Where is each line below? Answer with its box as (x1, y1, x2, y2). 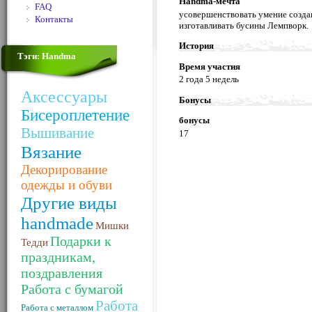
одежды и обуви (21, 178, 112, 192)
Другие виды (21, 193, 117, 212)
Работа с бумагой (21, 281, 123, 297)
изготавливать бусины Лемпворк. (179, 19, 309, 31)
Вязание (21, 142, 81, 162)
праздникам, (21, 249, 95, 265)
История (179, 40, 214, 52)
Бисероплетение (21, 107, 130, 124)
